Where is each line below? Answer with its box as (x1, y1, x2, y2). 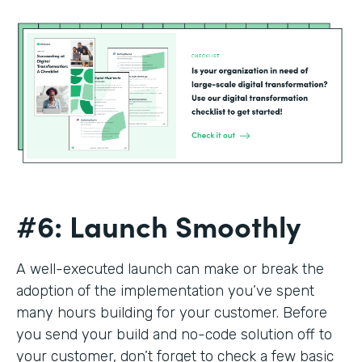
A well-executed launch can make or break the (16, 260, 324, 279)
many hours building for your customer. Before (16, 304, 327, 322)
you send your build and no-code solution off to (16, 326, 332, 344)
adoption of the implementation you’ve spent (16, 282, 314, 301)
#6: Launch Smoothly (16, 204, 308, 246)
